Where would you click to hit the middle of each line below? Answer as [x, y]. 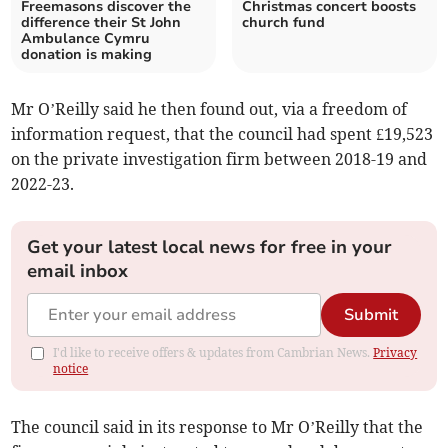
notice [71, 369]
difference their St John [101, 23]
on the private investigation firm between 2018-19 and [219, 159]
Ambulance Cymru [86, 39]
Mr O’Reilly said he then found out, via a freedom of [209, 109]
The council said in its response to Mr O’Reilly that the [217, 427]
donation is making [87, 55]
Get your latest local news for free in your [210, 247]
